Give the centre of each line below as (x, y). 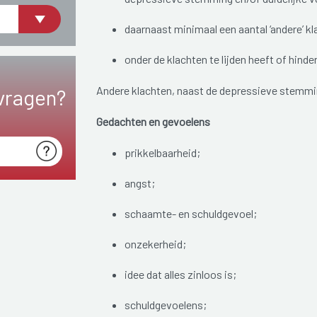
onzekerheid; (155, 244)
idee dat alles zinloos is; (180, 275)
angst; (139, 183)
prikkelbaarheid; (162, 153)
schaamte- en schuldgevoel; (190, 214)
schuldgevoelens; (165, 305)
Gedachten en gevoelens (153, 122)
